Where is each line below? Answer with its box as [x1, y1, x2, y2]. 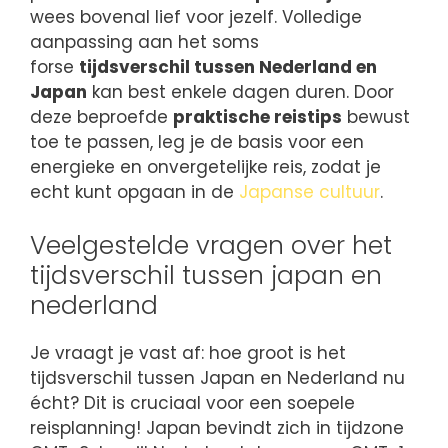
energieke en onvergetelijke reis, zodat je [30, 155, 381, 180]
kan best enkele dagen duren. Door [87, 80, 394, 105]
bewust [342, 105, 410, 130]
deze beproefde [30, 105, 173, 130]
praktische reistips [173, 105, 342, 130]
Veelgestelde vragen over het [30, 227, 392, 263]
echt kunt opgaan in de [30, 180, 239, 205]
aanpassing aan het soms [30, 30, 259, 55]
